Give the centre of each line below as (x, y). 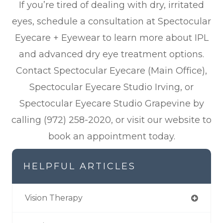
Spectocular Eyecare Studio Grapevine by (111, 104)
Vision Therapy (54, 198)
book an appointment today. (111, 137)
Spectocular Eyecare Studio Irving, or (111, 87)
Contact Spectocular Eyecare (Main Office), (111, 71)
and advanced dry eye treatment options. (111, 55)
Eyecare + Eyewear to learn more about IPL (111, 38)
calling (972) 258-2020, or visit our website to (111, 120)
